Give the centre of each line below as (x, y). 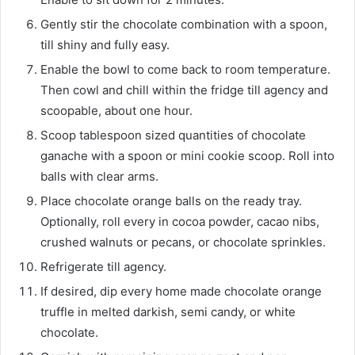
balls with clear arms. (99, 176)
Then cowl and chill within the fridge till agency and (184, 90)
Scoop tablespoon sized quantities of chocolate (173, 135)
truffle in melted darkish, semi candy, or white (168, 311)
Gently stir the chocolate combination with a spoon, (184, 24)
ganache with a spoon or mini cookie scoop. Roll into (187, 155)
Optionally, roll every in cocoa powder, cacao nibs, (180, 221)
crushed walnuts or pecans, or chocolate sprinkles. (183, 242)
